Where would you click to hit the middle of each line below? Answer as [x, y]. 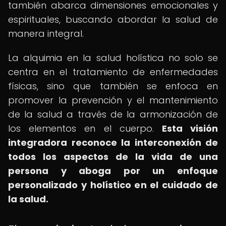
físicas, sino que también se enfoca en [113, 86]
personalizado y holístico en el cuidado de [113, 185]
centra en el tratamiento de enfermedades [113, 72]
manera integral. [46, 34]
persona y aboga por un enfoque [113, 171]
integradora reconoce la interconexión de [113, 143]
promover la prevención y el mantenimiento [113, 100]
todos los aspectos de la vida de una [113, 157]
